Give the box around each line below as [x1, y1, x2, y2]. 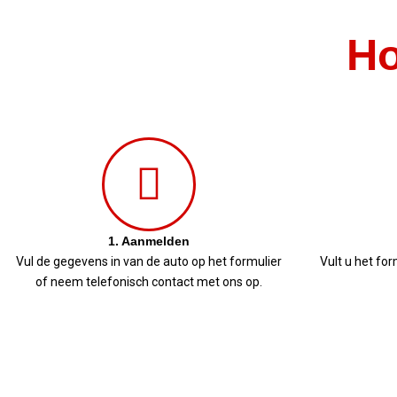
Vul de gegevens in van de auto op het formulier [16, 254, 282, 269]
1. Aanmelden [108, 234, 190, 248]
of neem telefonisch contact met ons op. [35, 275, 262, 289]
